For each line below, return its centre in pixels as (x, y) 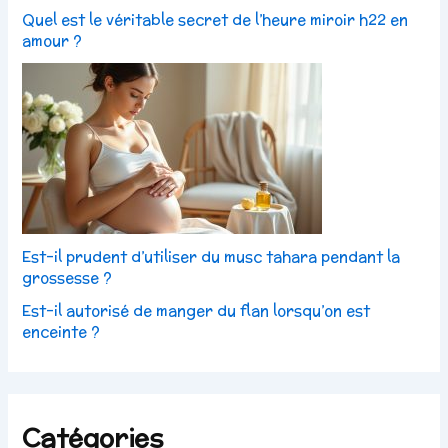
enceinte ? (61, 332)
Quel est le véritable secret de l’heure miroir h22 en (215, 20)
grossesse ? (67, 278)
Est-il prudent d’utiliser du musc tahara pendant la (211, 257)
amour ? (52, 41)
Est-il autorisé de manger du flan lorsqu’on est (196, 311)
